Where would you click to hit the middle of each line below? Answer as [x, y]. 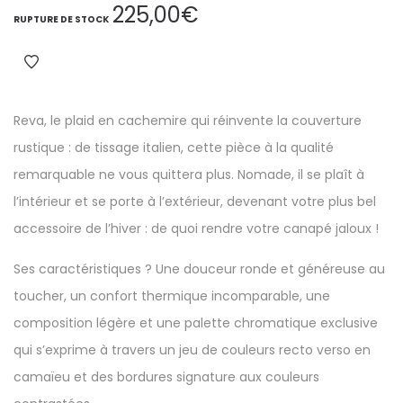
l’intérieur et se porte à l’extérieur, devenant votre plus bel [195, 201]
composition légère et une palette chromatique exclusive [196, 323]
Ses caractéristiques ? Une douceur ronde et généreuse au [199, 269]
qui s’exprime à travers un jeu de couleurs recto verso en [192, 350]
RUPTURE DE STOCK [61, 19]
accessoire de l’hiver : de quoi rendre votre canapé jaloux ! [196, 228]
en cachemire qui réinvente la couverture [228, 121]
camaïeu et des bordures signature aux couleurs [166, 377]
